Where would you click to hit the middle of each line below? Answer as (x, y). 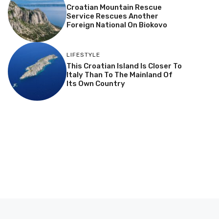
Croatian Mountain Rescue (114, 8)
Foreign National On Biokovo (117, 25)
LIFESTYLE (83, 55)
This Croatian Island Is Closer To (124, 66)
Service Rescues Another (112, 16)
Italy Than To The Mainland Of (119, 75)
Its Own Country (96, 84)
